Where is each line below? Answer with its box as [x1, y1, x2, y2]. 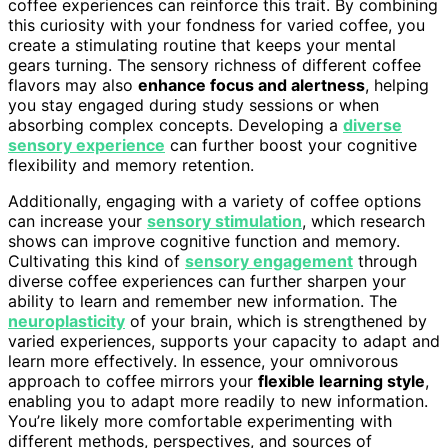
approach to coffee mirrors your [8, 370, 258, 391]
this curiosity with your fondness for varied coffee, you [8, 14, 425, 35]
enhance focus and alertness [138, 74, 365, 95]
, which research [302, 210, 425, 231]
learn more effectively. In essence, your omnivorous [8, 350, 398, 371]
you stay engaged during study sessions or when [8, 94, 379, 115]
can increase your [8, 210, 147, 231]
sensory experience [8, 134, 165, 155]
